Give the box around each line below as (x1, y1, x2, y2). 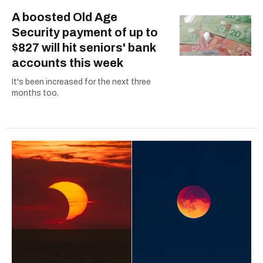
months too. (12, 88, 59, 97)
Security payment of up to (12, 25, 158, 39)
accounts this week (12, 56, 123, 69)
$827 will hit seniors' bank (12, 41, 156, 54)
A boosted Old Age (12, 10, 117, 23)
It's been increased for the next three (12, 77, 151, 86)
